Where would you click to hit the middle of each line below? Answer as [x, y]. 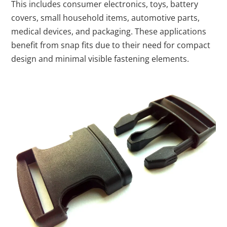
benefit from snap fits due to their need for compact [111, 45]
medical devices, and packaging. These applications [109, 31]
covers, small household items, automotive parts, [106, 18]
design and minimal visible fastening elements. [100, 59]
